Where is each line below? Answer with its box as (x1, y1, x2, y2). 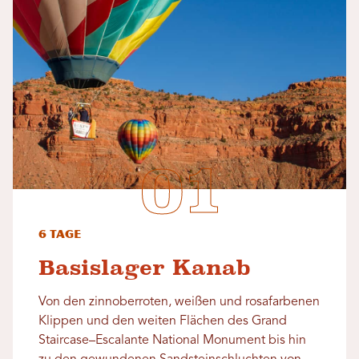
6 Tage (38, 228, 81, 242)
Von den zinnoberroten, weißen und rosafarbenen (38, 296, 320, 309)
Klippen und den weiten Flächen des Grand (38, 315, 287, 329)
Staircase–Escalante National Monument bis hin (38, 334, 306, 348)
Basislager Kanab (38, 256, 250, 280)
